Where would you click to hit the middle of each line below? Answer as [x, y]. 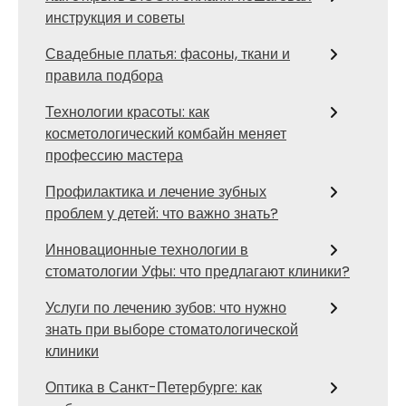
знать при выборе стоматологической [172, 329]
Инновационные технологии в [147, 250]
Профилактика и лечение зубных [156, 192]
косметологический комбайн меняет [166, 134]
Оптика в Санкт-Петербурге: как [154, 387]
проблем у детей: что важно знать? [162, 213]
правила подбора [104, 76]
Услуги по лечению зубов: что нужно [166, 308]
